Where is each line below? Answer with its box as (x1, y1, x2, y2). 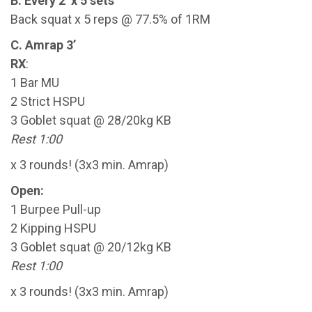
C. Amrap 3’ (10, 38, 79, 52)
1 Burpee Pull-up (10, 202, 104, 217)
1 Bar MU (10, 75, 62, 90)
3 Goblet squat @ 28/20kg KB (10, 113, 174, 127)
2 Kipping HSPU (10, 221, 99, 235)
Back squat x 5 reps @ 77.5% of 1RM (10, 12, 213, 26)
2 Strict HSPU (10, 94, 88, 109)
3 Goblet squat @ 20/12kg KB (10, 240, 174, 254)
